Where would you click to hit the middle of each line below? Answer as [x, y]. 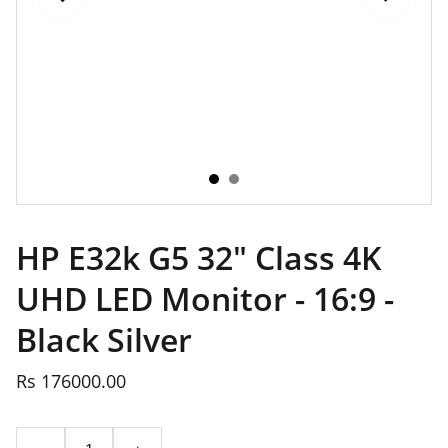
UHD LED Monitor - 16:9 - [205, 298]
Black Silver [104, 339]
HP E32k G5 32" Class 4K [198, 257]
